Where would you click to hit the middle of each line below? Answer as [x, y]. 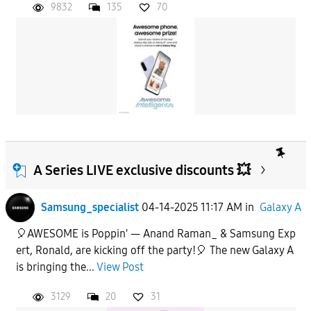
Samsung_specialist [90, 207]
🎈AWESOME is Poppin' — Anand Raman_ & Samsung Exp [155, 233]
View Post [120, 267]
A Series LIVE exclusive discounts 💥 [142, 170]
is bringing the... [56, 267]
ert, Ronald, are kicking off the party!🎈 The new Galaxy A [154, 250]
